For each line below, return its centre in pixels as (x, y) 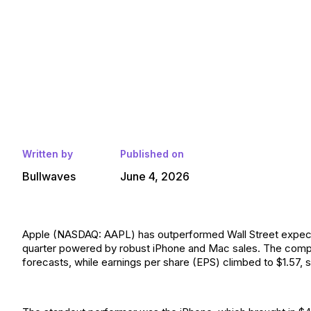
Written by (48, 154)
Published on (152, 154)
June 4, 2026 (155, 176)
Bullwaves (49, 176)
